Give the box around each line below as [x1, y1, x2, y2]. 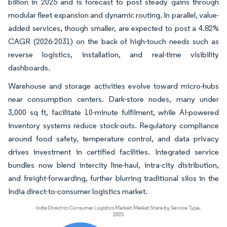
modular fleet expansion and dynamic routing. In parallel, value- [8, 10, 219, 20]
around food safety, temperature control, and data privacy [8, 134, 219, 143]
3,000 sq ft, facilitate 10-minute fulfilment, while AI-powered [8, 107, 219, 117]
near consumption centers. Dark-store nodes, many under [8, 94, 219, 104]
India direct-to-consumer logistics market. [8, 186, 147, 196]
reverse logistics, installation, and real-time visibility [8, 50, 219, 59]
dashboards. [8, 63, 50, 72]
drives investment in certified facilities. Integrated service [8, 147, 219, 157]
